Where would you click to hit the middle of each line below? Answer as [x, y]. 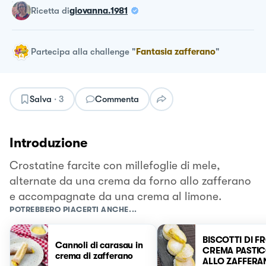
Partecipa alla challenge [80, 51]
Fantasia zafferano [176, 51]
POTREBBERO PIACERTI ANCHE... [73, 209]
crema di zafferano [94, 256]
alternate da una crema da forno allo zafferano [130, 181]
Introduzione [48, 142]
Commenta [117, 99]
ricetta [48, 10]
